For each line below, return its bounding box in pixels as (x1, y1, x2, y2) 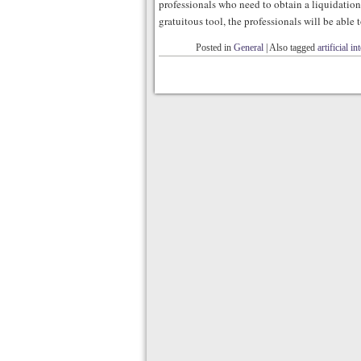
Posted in (196, 42, 234, 53)
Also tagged (269, 42, 317, 53)
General (234, 42, 263, 53)
